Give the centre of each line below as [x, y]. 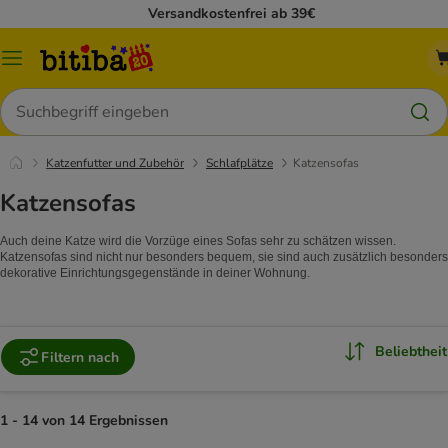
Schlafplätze [239, 163]
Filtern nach [80, 357]
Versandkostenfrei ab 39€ [231, 13]
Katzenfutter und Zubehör [115, 163]
